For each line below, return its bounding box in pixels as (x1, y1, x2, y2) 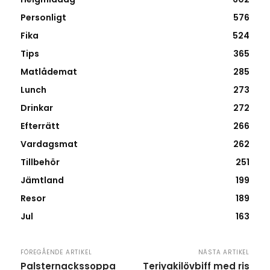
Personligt (20, 11, 66, 24)
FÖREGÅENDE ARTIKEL (20, 248, 92, 257)
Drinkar (20, 102, 53, 115)
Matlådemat (20, 66, 77, 78)
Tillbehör (20, 156, 60, 169)
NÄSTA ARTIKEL (198, 248, 250, 257)
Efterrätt (20, 120, 60, 133)
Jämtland (20, 174, 64, 187)
